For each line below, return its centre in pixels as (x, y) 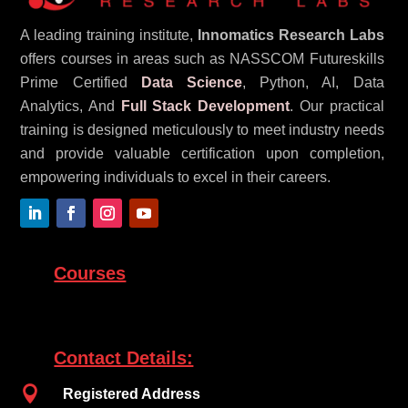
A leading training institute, (109, 35)
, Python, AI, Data (313, 82)
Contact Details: (124, 357)
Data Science (191, 82)
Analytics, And (71, 106)
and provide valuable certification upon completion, (202, 153)
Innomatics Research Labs (291, 35)
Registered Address (132, 393)
